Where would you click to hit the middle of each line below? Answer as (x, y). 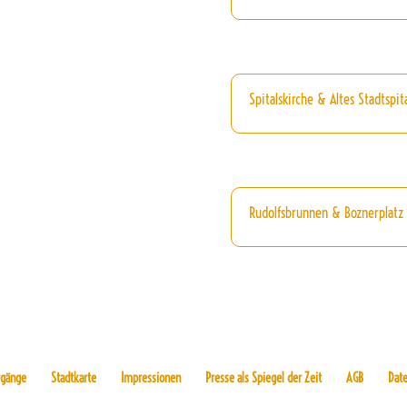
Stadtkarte (74, 378)
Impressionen (151, 378)
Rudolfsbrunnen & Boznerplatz (326, 212)
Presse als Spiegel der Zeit (264, 378)
